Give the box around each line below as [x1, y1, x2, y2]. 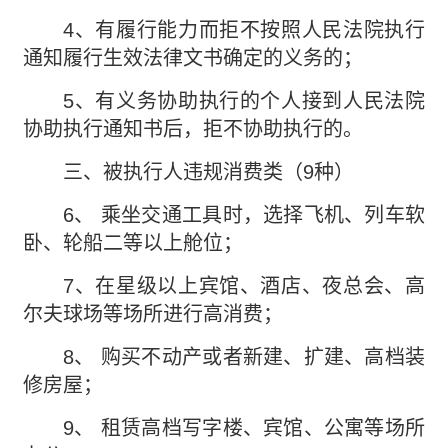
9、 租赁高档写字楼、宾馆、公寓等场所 [23, 417, 425, 439]
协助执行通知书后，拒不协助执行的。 [23, 118, 363, 140]
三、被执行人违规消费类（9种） [23, 161, 354, 183]
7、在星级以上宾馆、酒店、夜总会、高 [23, 275, 425, 297]
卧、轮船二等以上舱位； [23, 232, 243, 254]
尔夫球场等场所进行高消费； [23, 303, 283, 325]
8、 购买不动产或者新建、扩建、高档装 [23, 346, 425, 368]
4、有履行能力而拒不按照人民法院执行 [23, 19, 425, 41]
